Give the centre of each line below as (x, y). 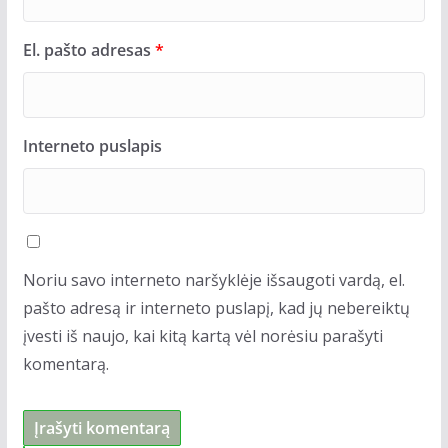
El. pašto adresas (88, 49)
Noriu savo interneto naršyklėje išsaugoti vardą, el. (213, 279)
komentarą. (65, 363)
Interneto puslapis (92, 145)
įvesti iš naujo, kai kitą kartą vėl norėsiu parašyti (202, 335)
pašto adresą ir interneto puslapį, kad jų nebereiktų (216, 307)
